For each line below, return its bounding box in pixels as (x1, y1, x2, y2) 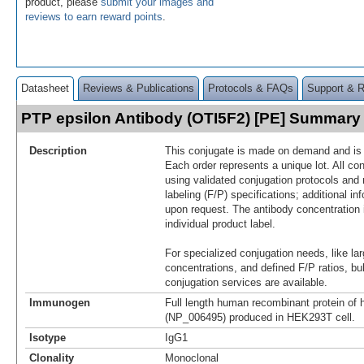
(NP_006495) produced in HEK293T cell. (165, 310, 355, 323)
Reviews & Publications (83, 81, 194, 94)
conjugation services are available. (165, 275, 327, 288)
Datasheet (21, 81, 69, 94)
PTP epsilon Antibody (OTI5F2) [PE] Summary (21, 109, 361, 127)
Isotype (29, 331, 66, 344)
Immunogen (29, 296, 90, 309)
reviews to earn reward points (25, 10, 162, 23)
